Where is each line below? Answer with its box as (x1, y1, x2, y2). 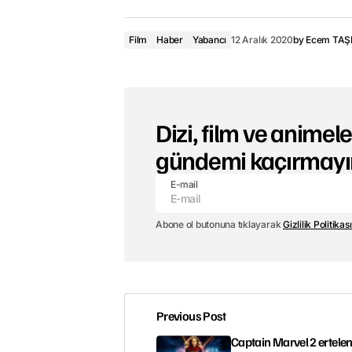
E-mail (170, 178, 198, 191)
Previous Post (156, 308, 226, 324)
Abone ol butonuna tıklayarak (156, 218, 284, 231)
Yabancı (192, 34, 227, 46)
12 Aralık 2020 (231, 34, 293, 46)
